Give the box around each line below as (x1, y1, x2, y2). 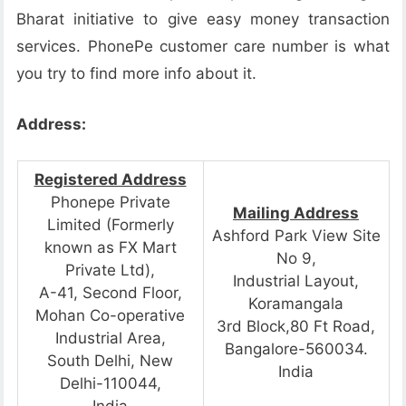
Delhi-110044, (59, 374, 161, 393)
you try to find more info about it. (16, 64, 257, 83)
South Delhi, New (47, 352, 173, 371)
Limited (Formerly (46, 216, 174, 235)
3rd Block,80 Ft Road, (217, 317, 375, 336)
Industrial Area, (54, 329, 166, 348)
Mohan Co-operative (35, 306, 185, 325)
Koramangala (248, 295, 343, 314)
